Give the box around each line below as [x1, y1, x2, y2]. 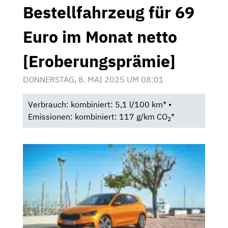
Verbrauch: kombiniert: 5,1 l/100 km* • [27, 99, 172, 110]
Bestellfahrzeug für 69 [23, 1, 194, 23]
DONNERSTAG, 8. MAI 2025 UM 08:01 [23, 74, 164, 84]
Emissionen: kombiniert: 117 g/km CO [27, 111, 167, 122]
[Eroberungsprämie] [23, 50, 176, 72]
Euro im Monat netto [23, 25, 177, 47]
